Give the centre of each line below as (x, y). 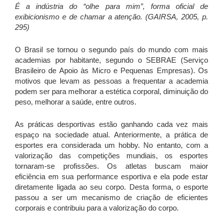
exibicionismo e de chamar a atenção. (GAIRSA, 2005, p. (111, 17)
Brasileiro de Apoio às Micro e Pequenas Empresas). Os (111, 71)
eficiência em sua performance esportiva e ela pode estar (111, 177)
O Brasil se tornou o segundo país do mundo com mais (111, 50)
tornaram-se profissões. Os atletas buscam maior (111, 166)
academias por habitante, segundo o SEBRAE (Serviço (111, 60)
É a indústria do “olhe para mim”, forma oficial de (111, 6)
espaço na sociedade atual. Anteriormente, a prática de (111, 135)
